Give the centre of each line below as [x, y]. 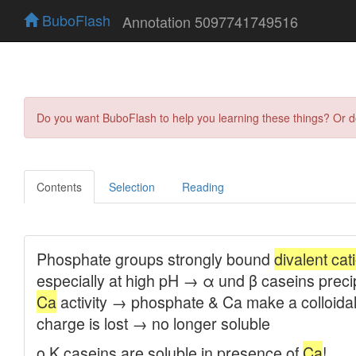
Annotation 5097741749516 [210, 21]
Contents [59, 186]
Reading [203, 186]
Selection [132, 186]
